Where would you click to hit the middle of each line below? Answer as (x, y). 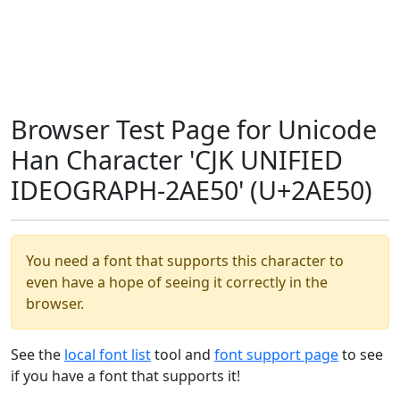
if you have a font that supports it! (125, 376)
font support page (276, 354)
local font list (108, 354)
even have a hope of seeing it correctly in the (177, 282)
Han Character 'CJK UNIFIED (177, 159)
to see (361, 354)
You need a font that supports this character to (185, 261)
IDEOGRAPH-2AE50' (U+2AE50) (192, 190)
